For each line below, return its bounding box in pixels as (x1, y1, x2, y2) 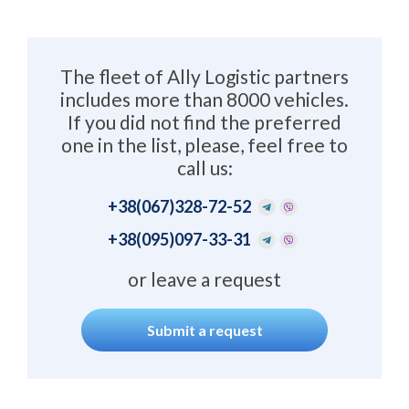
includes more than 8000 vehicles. (60, 88, 349, 111)
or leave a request (128, 267, 281, 291)
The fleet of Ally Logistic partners (60, 65, 349, 89)
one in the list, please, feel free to (61, 133, 348, 157)
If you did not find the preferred (68, 110, 341, 134)
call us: (176, 156, 233, 180)
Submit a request (146, 320, 263, 339)
